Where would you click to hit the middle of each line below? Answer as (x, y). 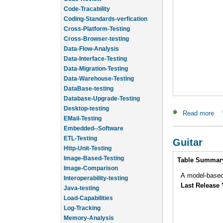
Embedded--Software (94, 120)
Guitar (188, 142)
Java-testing (81, 180)
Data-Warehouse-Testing (99, 71)
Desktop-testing (86, 101)
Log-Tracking (82, 200)
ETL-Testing (80, 130)
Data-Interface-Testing (95, 51)
